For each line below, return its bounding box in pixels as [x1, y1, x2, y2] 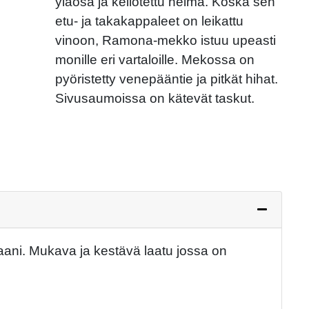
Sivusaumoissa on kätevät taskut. [55, 91, 255, 106]
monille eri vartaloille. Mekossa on [55, 52, 255, 68]
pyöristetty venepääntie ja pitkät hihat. [55, 72, 279, 87]
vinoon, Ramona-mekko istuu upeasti [55, 33, 277, 48]
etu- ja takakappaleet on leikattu [55, 14, 244, 29]
